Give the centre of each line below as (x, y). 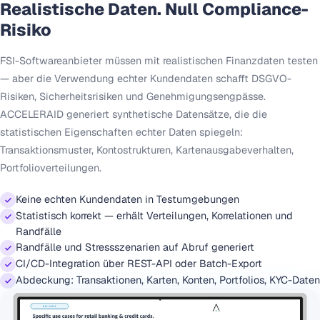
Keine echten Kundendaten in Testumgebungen (127, 199)
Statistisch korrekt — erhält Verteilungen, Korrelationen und (154, 216)
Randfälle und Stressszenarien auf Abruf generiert (135, 247)
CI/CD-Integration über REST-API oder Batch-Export (139, 264)
